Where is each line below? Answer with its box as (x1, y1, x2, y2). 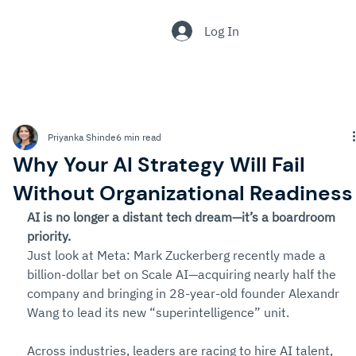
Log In (204, 22, 240, 39)
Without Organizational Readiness (13, 180, 353, 207)
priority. (27, 228, 71, 244)
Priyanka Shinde (48, 131, 116, 143)
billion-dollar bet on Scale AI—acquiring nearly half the (27, 266, 339, 282)
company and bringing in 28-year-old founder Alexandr (27, 285, 342, 301)
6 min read (116, 131, 161, 143)
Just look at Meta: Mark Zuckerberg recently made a (27, 247, 329, 263)
